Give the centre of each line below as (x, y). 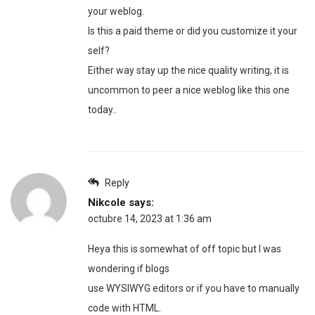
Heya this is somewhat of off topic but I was (185, 249)
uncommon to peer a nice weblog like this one (189, 90)
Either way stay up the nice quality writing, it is (188, 71)
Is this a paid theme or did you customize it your (193, 31)
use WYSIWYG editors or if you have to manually (194, 289)
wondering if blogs (129, 269)
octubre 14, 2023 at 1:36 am (150, 219)
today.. (102, 110)
